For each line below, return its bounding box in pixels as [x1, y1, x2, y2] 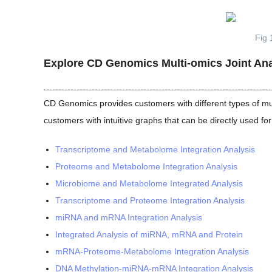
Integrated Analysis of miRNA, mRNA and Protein [55, 229, 243, 240]
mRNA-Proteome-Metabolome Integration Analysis [55, 246, 249, 257]
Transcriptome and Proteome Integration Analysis [55, 195, 245, 206]
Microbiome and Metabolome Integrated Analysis [55, 178, 243, 189]
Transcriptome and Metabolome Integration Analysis [55, 144, 255, 155]
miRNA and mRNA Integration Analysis [55, 212, 202, 223]
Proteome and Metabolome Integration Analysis [55, 161, 237, 172]
